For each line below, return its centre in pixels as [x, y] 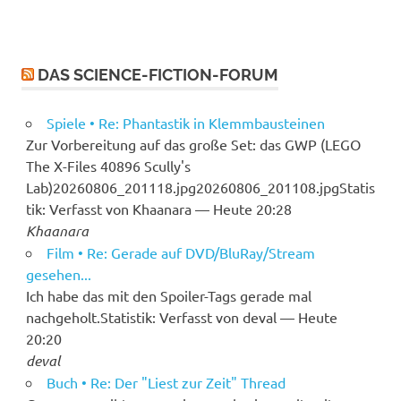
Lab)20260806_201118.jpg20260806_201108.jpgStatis [200, 187]
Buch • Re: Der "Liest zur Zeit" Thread [166, 382]
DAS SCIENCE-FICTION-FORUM [158, 74]
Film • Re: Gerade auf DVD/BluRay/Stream [180, 252]
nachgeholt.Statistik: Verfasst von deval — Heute [181, 316]
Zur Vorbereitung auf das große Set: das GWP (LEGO [193, 144]
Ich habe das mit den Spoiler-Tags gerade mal [168, 295]
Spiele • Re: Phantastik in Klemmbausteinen [185, 122]
